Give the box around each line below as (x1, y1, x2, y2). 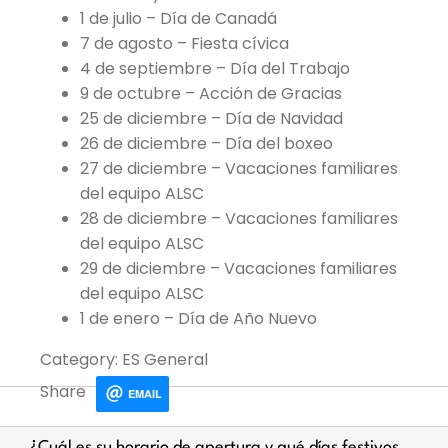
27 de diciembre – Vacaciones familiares (80, 157, 398, 180)
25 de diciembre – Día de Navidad (80, 107, 343, 130)
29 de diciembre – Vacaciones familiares (80, 257, 397, 280)
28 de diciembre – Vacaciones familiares (80, 207, 398, 230)
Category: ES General (40, 348, 208, 371)
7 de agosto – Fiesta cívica (80, 32, 289, 55)
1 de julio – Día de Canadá (80, 7, 277, 30)
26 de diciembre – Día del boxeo (80, 132, 333, 155)
